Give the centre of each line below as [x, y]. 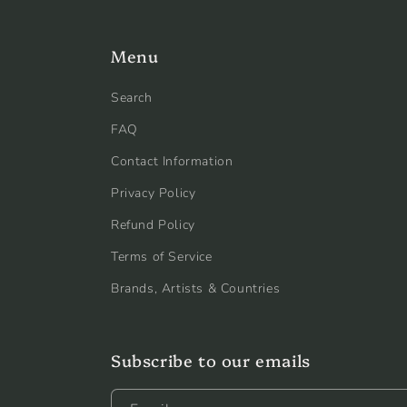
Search [132, 98]
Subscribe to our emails [211, 360]
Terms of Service [162, 257]
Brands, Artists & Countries [196, 288]
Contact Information [172, 161]
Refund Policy [153, 225]
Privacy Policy [154, 193]
